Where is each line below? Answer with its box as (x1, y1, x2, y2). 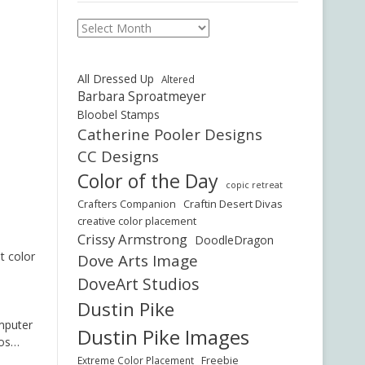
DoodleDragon (194, 232, 274, 248)
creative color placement (77, 213, 196, 228)
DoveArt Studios (77, 273, 200, 295)
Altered (161, 73, 195, 86)
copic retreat (225, 179, 283, 191)
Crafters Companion (77, 196, 176, 211)
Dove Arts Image (77, 250, 198, 271)
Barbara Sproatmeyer (77, 87, 206, 105)
